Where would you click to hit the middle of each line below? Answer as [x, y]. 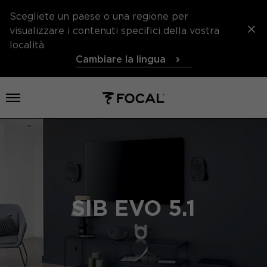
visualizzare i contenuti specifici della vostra [114, 31]
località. [28, 45]
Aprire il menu [47, 97]
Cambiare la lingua [120, 59]
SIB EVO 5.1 [133, 208]
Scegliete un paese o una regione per [99, 16]
